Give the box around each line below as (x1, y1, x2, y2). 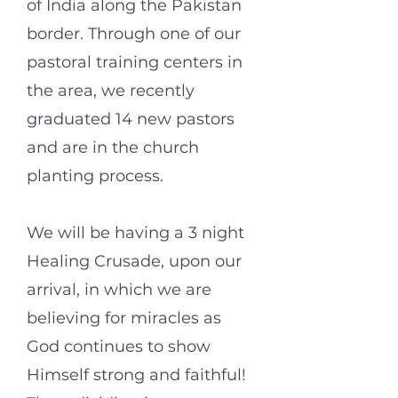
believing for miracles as (27, 308, 221, 328)
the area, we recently (27, 81, 195, 100)
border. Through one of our (27, 24, 241, 44)
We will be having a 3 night (27, 223, 244, 243)
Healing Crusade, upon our (27, 251, 242, 271)
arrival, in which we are (27, 280, 211, 299)
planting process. (27, 166, 163, 186)
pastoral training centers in (27, 52, 243, 72)
